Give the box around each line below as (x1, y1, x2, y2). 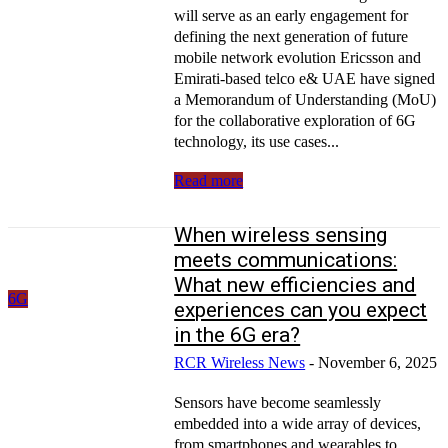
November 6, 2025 (318, 353, 438, 371)
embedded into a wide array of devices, (174, 414, 422, 432)
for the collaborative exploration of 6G (174, 111, 417, 129)
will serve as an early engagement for (174, 6, 409, 24)
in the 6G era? (174, 322, 301, 347)
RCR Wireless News (174, 353, 306, 371)
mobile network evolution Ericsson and (174, 48, 422, 66)
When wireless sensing (174, 222, 388, 247)
